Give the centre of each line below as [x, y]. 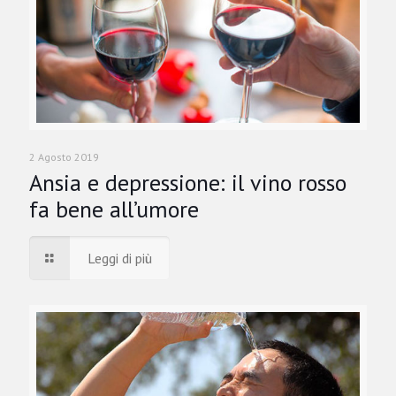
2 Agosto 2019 [64, 157]
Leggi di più [120, 259]
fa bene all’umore [114, 209]
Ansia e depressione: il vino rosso [188, 183]
